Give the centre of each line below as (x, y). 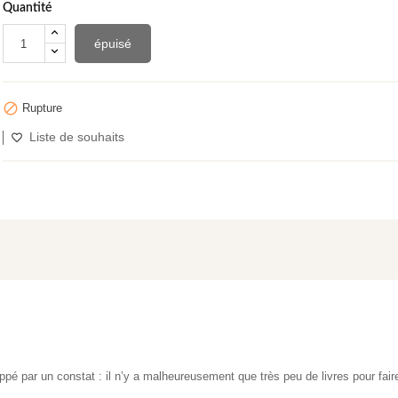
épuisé (112, 44)
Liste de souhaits (76, 136)
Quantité (27, 8)
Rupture (40, 108)
